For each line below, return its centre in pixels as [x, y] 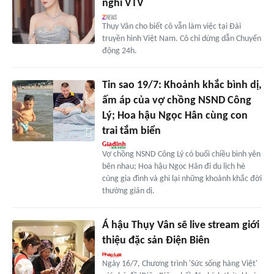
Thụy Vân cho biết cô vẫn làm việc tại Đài [171, 26]
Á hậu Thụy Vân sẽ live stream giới [180, 225]
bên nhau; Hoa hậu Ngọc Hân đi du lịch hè [173, 166]
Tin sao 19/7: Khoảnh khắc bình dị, [182, 85]
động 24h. [119, 51]
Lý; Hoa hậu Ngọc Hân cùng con [175, 116]
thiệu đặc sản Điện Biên [156, 240]
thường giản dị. [128, 191]
